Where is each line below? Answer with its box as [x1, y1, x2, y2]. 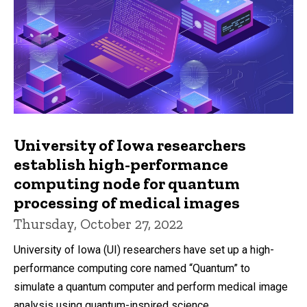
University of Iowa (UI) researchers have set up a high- [14, 243, 274, 256]
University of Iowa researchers [14, 134, 246, 155]
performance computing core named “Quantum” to [14, 261, 250, 275]
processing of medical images [14, 192, 240, 212]
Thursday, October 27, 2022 [14, 214, 183, 232]
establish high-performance [14, 153, 228, 174]
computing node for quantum [14, 173, 240, 193]
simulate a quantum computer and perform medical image [14, 280, 288, 293]
